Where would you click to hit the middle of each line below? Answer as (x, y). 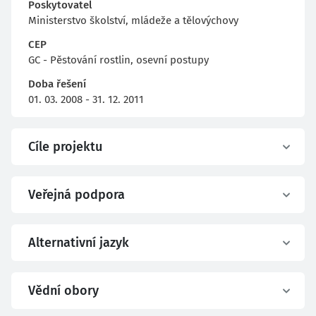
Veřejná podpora (77, 195)
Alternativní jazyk (79, 243)
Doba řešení (57, 84)
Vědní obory (63, 291)
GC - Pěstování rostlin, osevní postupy (119, 60)
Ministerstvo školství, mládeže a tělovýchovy (133, 20)
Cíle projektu (65, 147)
